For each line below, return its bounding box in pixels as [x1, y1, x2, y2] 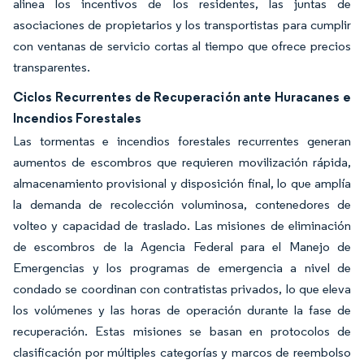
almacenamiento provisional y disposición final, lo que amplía [13, 175, 351, 191]
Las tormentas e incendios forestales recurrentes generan [13, 133, 351, 149]
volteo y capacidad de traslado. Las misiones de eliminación [13, 218, 351, 233]
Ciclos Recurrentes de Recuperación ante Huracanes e [13, 89, 351, 105]
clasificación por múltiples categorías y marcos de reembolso [13, 344, 351, 360]
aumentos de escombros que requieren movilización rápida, [13, 154, 351, 170]
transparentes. [13, 59, 90, 75]
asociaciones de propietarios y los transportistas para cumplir [13, 17, 351, 32]
